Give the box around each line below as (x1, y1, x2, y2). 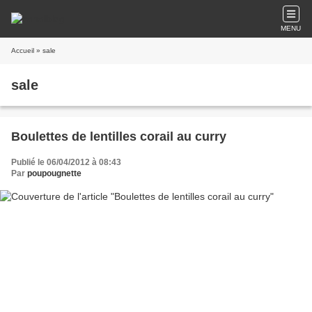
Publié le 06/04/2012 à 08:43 (11, 157, 121, 167)
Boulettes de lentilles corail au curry (11, 130, 226, 143)
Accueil (11, 47, 34, 54)
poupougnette (27, 169, 81, 178)
